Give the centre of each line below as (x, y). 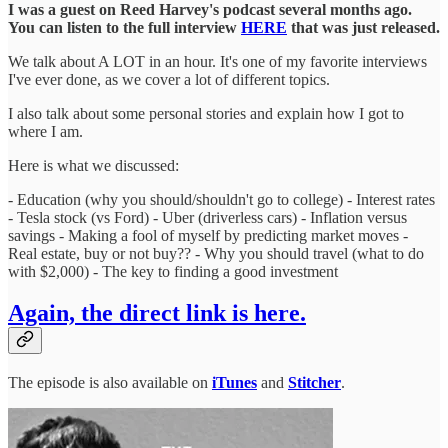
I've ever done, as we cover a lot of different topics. (169, 79)
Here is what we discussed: (93, 165)
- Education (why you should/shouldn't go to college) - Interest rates (221, 199)
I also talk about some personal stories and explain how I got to (206, 113)
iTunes (234, 383)
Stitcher (314, 383)
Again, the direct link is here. (157, 313)
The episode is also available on (110, 383)
